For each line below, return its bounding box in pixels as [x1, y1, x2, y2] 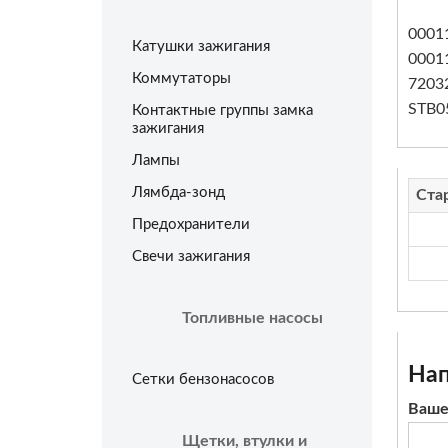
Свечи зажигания [132, 249, 250, 264]
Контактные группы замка [132, 103, 313, 118]
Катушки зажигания [132, 39, 270, 54]
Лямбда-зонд [132, 185, 225, 200]
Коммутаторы [132, 71, 231, 86]
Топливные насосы [182, 310, 323, 326]
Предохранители [132, 217, 250, 232]
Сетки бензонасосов [132, 372, 274, 387]
